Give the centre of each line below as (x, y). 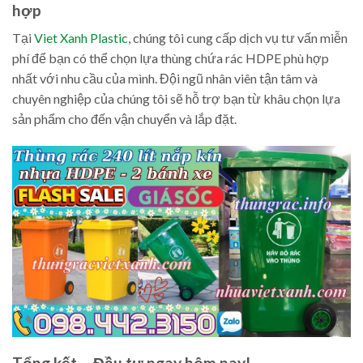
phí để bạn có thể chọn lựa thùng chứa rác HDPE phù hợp (171, 58)
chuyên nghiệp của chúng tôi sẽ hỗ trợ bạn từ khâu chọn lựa (176, 99)
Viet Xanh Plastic (81, 38)
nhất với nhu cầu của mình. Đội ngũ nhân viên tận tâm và (165, 79)
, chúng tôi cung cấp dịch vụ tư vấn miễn (238, 38)
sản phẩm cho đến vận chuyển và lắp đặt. (124, 119)
